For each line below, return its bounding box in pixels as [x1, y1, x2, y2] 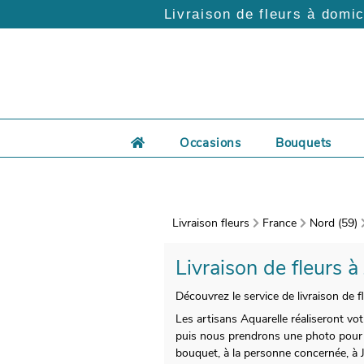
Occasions [179, 135, 241, 152]
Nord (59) [309, 214, 357, 231]
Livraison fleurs [171, 214, 249, 231]
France [262, 214, 297, 231]
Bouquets [275, 135, 332, 152]
